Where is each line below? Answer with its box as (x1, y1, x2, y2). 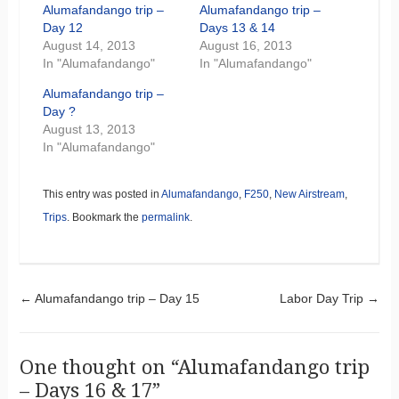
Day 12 (42, 20, 83, 35)
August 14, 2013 (42, 37, 135, 53)
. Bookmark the (66, 210, 142, 224)
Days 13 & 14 (199, 20, 275, 35)
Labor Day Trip (280, 290, 368, 305)
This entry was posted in (42, 187, 161, 200)
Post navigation (19, 283, 337, 335)
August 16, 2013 (199, 37, 292, 53)
